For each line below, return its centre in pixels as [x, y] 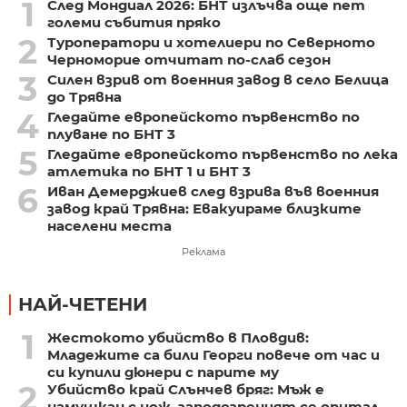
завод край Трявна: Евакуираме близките [204, 208]
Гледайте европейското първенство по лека [222, 154]
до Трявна [84, 96]
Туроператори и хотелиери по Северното [211, 42]
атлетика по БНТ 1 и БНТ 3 [149, 171]
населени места [109, 225]
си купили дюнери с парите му [163, 372]
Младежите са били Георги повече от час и [213, 354]
